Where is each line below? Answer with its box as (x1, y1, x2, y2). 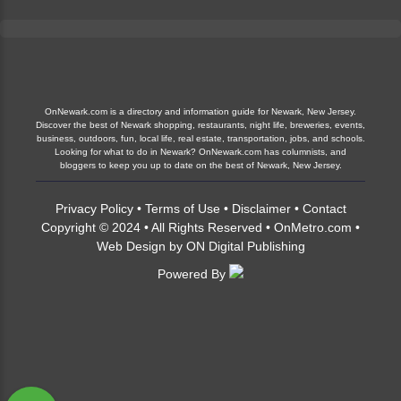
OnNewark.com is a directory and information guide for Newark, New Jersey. (45, 106, 356, 116)
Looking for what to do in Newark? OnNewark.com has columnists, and (55, 146, 346, 157)
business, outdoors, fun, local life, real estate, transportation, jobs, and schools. (36, 132, 365, 143)
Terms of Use (144, 200, 220, 216)
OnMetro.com (274, 219, 352, 235)
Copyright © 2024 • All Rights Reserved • (41, 219, 274, 235)
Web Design (96, 238, 166, 253)
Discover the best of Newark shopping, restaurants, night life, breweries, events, (36, 119, 365, 130)
